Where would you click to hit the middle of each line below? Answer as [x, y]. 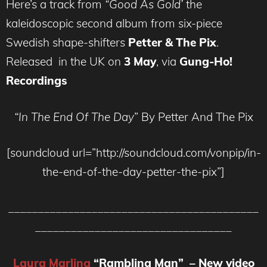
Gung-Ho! [206, 62]
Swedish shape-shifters [67, 43]
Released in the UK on [65, 62]
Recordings [37, 81]
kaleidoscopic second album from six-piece [114, 24]
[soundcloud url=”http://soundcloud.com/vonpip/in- [133, 153]
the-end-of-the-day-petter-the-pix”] [133, 172]
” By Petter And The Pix [193, 117]
